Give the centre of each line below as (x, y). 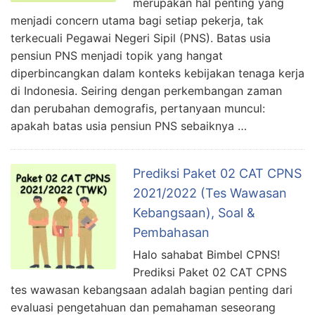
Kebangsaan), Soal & (194, 212)
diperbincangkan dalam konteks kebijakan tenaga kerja (157, 73)
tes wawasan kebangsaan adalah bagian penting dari (152, 289)
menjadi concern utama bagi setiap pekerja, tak (137, 20)
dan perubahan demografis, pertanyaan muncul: (138, 108)
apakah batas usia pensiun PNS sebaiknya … (129, 126)
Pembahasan (171, 232)
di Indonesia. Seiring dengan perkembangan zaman (146, 90)
